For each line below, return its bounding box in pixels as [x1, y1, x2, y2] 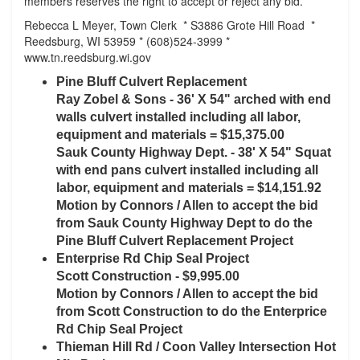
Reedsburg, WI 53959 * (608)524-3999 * [24, 33, 230, 49]
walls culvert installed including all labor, [56, 110, 301, 124]
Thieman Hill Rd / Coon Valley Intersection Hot [56, 340, 336, 354]
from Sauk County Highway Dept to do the [56, 216, 313, 230]
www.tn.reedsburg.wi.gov [24, 49, 151, 65]
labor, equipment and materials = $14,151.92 [56, 181, 321, 194]
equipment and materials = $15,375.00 [56, 128, 284, 141]
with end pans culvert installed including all [56, 163, 318, 177]
